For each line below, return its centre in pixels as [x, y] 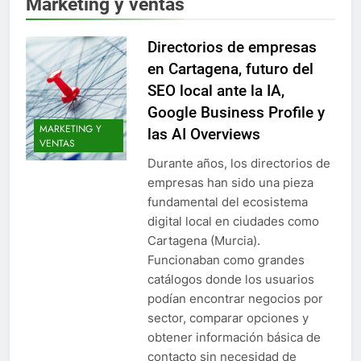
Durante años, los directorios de [239, 164]
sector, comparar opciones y [228, 318]
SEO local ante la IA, [216, 91]
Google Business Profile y [236, 113]
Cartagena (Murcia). [203, 241]
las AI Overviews [203, 135]
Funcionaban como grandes [226, 260]
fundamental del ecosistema [227, 202]
